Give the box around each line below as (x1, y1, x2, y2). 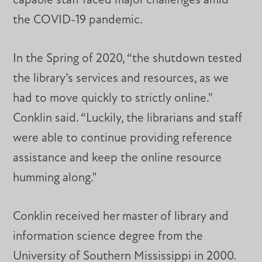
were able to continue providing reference (13, 132, 233, 145)
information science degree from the (13, 230, 204, 243)
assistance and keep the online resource (13, 152, 222, 165)
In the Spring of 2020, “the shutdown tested (13, 53, 243, 65)
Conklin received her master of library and (13, 210, 229, 223)
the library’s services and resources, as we (13, 73, 229, 85)
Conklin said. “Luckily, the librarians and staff (13, 112, 243, 125)
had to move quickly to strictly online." (13, 92, 213, 105)
